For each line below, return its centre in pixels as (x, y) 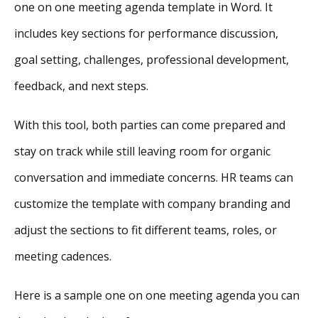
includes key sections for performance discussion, (146, 34)
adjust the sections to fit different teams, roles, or (146, 230)
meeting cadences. (63, 257)
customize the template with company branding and (152, 204)
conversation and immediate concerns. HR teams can (154, 178)
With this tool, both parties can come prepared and (150, 125)
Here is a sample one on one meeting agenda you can (157, 296)
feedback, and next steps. (81, 86)
